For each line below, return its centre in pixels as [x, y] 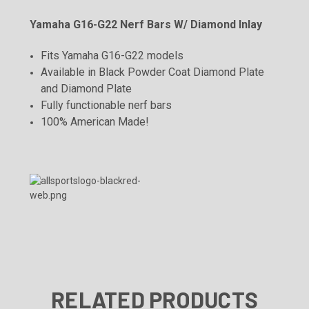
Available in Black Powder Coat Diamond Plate [153, 72]
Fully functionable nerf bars [107, 105]
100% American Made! [95, 121]
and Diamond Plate [87, 88]
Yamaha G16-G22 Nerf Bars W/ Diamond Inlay [146, 24]
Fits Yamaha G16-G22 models [112, 55]
